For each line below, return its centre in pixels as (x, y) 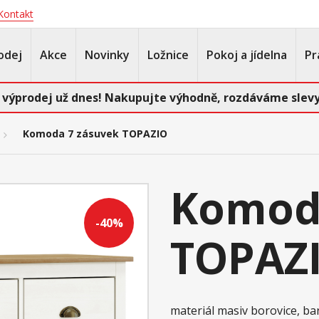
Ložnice (168, 55)
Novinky (107, 55)
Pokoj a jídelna (247, 55)
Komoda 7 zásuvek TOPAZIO (95, 134)
